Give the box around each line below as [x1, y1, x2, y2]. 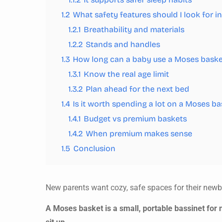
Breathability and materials [84, 25, 184, 34]
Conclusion [73, 144, 115, 153]
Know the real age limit [84, 69, 169, 79]
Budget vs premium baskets [84, 114, 187, 123]
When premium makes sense [86, 129, 192, 138]
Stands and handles [86, 40, 160, 49]
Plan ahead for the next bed [86, 84, 189, 94]
